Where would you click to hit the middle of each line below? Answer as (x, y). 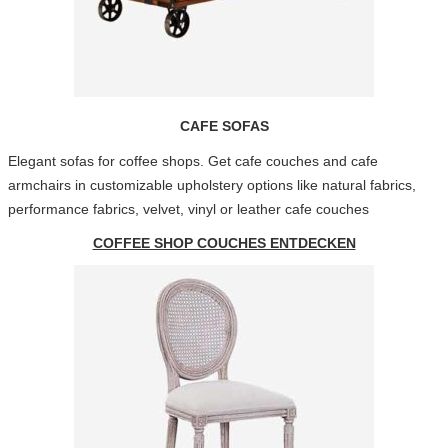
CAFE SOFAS (224, 126)
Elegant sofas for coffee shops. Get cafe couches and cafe (192, 161)
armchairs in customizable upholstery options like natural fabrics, (211, 185)
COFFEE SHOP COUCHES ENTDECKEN (224, 243)
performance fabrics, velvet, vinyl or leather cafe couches (188, 209)
